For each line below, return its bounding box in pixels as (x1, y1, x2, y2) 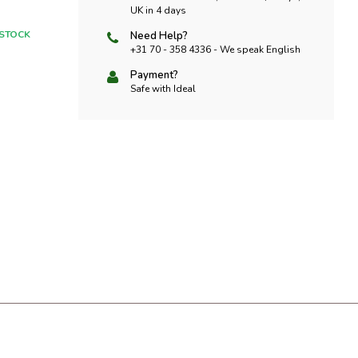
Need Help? (130, 29, 188, 43)
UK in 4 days (130, 4, 186, 17)
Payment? (130, 68, 178, 82)
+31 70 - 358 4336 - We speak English (130, 43, 300, 56)
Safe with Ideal (130, 82, 196, 95)
